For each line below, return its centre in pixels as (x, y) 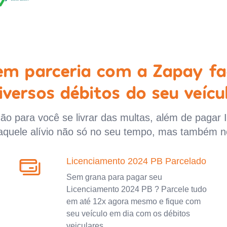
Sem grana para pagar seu (114, 177)
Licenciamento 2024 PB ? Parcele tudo (136, 189)
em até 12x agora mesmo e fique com (133, 201)
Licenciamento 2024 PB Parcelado (136, 161)
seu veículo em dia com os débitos (128, 213)
